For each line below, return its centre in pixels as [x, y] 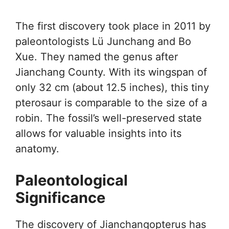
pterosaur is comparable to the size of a [111, 103]
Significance [60, 198]
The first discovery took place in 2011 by [113, 26]
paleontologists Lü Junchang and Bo [103, 41]
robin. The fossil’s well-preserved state [109, 118]
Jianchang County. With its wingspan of [111, 72]
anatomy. [37, 149]
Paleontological [72, 180]
